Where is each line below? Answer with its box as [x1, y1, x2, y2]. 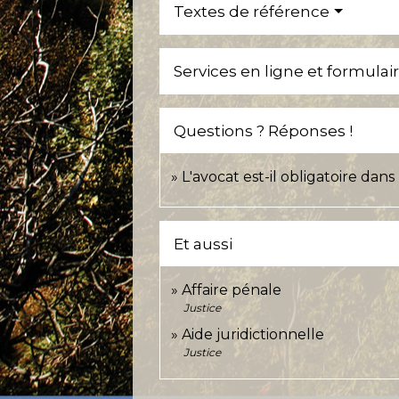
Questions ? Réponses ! [174, 122, 354, 141]
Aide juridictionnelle [182, 326, 325, 344]
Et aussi [174, 235, 233, 254]
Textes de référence [174, 3, 330, 21]
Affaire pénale [182, 281, 282, 299]
